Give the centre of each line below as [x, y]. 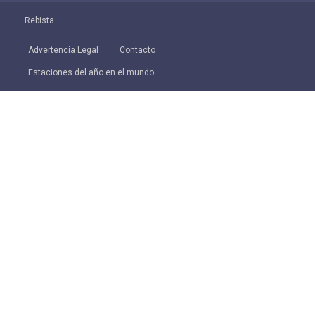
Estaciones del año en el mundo [91, 73]
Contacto [137, 50]
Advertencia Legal [63, 50]
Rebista [39, 21]
